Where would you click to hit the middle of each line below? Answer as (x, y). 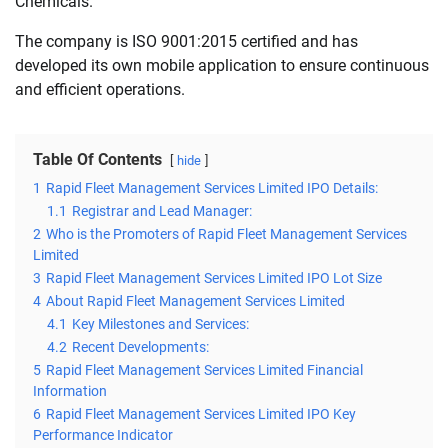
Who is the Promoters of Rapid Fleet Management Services (226, 235)
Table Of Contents (97, 160)
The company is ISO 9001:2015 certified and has (186, 42)
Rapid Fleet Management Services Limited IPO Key (201, 415)
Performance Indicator (103, 436)
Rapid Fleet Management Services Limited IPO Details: (212, 189)
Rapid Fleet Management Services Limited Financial (204, 371)
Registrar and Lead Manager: (162, 212)
